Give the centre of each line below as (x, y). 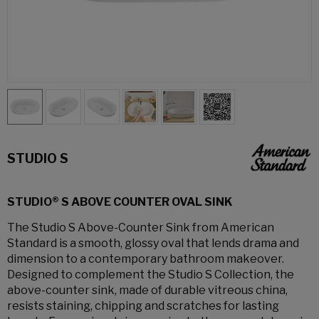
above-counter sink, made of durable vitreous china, (147, 290)
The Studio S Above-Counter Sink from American (141, 228)
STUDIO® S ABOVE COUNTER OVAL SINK (120, 202)
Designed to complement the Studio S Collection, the (151, 274)
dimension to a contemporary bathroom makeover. (146, 259)
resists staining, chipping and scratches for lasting (143, 306)
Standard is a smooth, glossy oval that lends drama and (153, 243)
